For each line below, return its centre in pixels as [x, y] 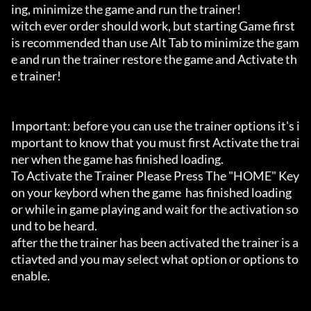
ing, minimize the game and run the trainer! [126, 9]
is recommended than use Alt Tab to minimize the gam [155, 43]
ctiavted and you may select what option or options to [155, 259]
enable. [31, 276]
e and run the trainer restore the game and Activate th [154, 59]
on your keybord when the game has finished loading [151, 193]
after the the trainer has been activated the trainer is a [155, 243]
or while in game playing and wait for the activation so [155, 209]
